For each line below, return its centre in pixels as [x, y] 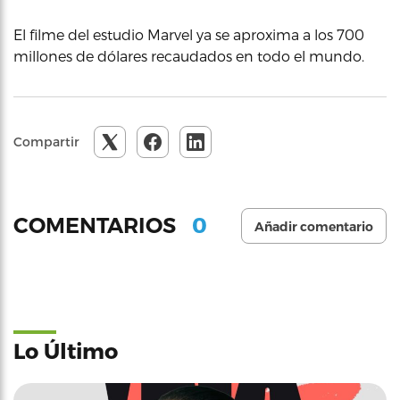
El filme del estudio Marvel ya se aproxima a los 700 [189, 34]
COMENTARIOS [97, 226]
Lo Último [66, 350]
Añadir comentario [314, 226]
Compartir [46, 141]
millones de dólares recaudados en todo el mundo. [189, 55]
